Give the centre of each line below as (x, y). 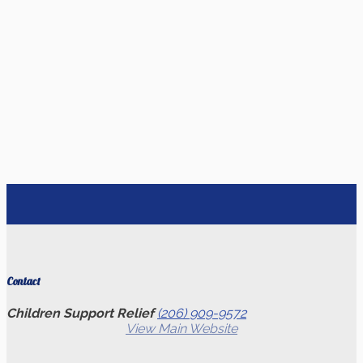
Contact (23, 282)
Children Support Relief (82, 314)
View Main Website (181, 329)
